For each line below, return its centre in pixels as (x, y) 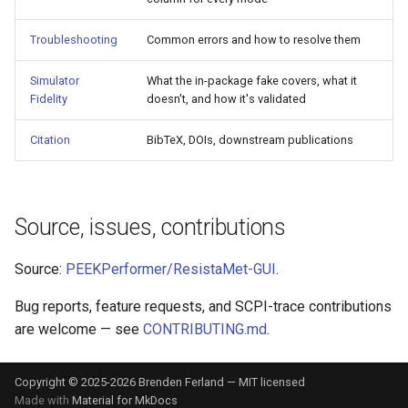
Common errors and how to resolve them (254, 40)
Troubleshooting (74, 40)
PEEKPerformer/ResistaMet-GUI (171, 269)
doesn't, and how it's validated (226, 99)
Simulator (55, 81)
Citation (50, 140)
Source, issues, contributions (150, 227)
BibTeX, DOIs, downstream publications (250, 140)
